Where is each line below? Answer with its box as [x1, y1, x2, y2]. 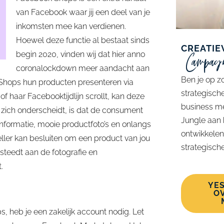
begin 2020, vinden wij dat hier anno [16, 49, 145, 59]
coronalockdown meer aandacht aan [16, 63, 149, 73]
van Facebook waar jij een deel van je [16, 7, 150, 17]
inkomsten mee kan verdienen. [16, 21, 126, 31]
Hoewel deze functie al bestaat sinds [16, 35, 149, 45]
